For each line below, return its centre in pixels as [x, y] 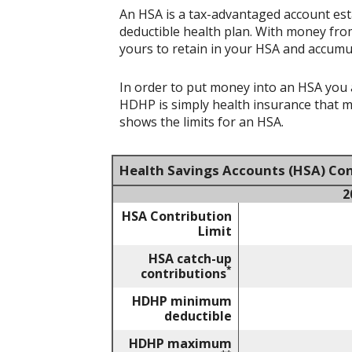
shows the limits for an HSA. [202, 121]
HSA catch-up [190, 259]
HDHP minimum [182, 301]
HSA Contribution [177, 216]
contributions [183, 274]
